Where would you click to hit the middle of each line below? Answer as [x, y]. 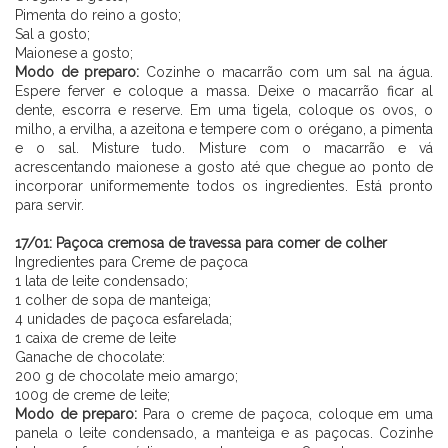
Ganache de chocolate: [90, 356]
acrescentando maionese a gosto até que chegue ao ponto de [224, 166]
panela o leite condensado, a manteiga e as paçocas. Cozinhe [224, 432]
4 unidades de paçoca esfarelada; [123, 318]
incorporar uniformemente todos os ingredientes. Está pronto [224, 185]
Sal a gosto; [52, 33]
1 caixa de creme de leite [95, 337]
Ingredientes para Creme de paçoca [131, 261]
